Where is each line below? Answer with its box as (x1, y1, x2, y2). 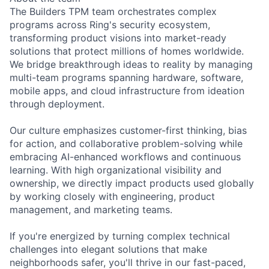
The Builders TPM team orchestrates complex (10, 5, 217, 18)
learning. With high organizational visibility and (10, 164, 222, 177)
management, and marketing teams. (10, 204, 172, 216)
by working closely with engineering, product (10, 190, 215, 203)
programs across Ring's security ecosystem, (10, 19, 210, 31)
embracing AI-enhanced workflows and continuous (10, 151, 241, 163)
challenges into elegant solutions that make (10, 243, 207, 256)
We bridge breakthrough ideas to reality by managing (10, 58, 253, 71)
